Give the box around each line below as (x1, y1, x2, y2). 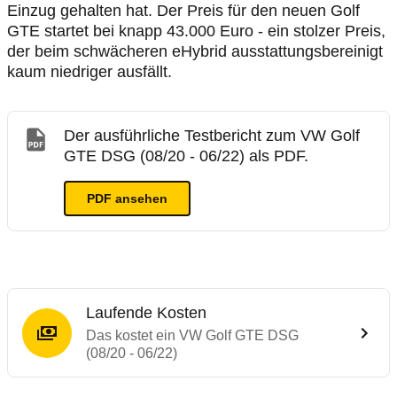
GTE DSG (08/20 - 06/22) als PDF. (64, 147, 308, 165)
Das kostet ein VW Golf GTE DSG (86, 328, 299, 343)
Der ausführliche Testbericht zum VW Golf (64, 127, 360, 144)
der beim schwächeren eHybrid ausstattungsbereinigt (7, 43, 383, 60)
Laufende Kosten (86, 304, 206, 322)
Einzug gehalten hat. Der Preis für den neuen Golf (7, 2, 360, 19)
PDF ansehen (87, 191, 167, 206)
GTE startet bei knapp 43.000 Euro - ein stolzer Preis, (7, 22, 385, 40)
